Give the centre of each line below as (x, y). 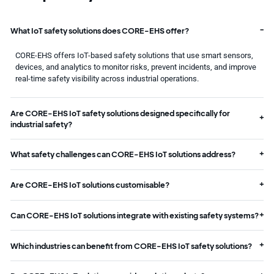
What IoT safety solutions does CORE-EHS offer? (99, 30)
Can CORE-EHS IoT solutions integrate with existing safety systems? (134, 215)
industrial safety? (41, 124)
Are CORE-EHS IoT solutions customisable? (90, 185)
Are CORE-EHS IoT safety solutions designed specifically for (120, 113)
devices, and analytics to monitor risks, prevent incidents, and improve (136, 67)
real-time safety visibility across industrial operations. (107, 79)
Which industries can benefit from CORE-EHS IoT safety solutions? (131, 246)
